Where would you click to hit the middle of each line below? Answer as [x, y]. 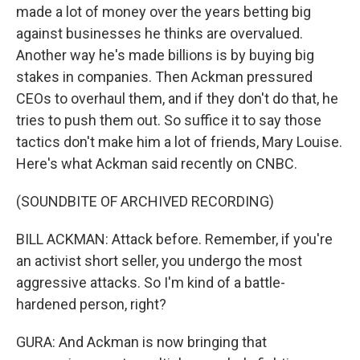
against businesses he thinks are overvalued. [160, 33]
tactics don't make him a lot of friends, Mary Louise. [179, 142]
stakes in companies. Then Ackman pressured [164, 77]
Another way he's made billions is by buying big [165, 55]
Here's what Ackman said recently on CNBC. [157, 164]
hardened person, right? [91, 304]
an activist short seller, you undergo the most [159, 261]
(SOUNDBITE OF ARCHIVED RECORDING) [145, 201]
